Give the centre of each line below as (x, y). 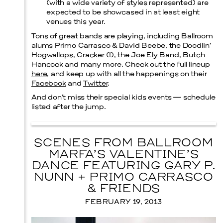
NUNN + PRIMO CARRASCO (124, 178)
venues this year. (76, 22)
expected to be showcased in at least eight (123, 13)
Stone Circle (183, 24)
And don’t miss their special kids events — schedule (123, 98)
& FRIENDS (124, 190)
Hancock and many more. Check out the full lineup (121, 65)
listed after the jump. (69, 108)
